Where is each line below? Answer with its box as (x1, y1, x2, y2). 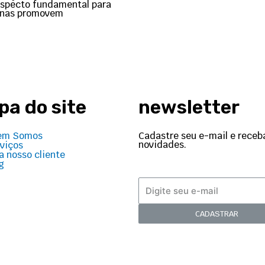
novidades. (138, 138, 186, 151)
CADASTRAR (195, 209, 238, 219)
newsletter (138, 95, 240, 118)
